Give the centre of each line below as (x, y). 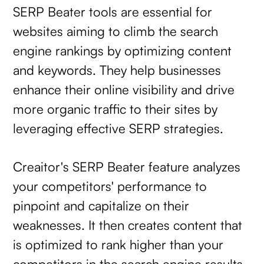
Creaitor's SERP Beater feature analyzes (127, 166)
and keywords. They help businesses (117, 70)
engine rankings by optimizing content (123, 51)
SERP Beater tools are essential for (113, 12)
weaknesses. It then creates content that (128, 225)
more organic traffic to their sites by (115, 109)
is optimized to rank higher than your (118, 244)
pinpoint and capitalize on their (101, 205)
